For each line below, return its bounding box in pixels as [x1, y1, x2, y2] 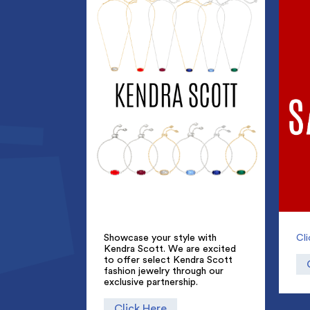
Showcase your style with [103, 232, 217, 243]
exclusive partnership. [103, 277, 198, 287]
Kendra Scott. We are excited [103, 244, 236, 254]
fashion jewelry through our [103, 266, 224, 276]
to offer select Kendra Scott [103, 255, 232, 265]
